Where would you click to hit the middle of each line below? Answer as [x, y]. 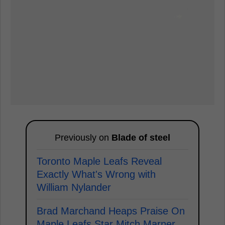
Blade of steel [141, 138]
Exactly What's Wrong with [96, 175]
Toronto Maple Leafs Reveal [99, 161]
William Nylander [74, 188]
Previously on [83, 138]
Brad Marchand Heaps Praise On [111, 211]
